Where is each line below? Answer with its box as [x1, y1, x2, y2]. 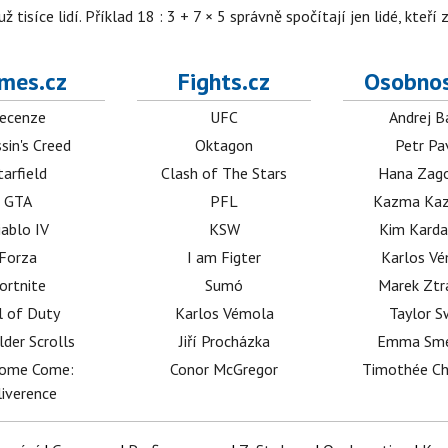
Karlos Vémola [174, 303, 274, 324]
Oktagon [195, 135, 254, 156]
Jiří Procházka [178, 331, 270, 352]
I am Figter [187, 247, 262, 268]
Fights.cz [178, 66, 271, 98]
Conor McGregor [170, 359, 279, 380]
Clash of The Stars [161, 163, 288, 184]
